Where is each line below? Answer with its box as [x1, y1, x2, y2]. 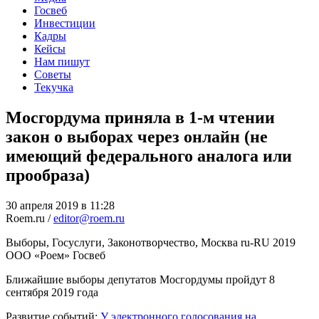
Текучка [34, 80, 73, 93]
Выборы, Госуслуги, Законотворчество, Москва [6, 236, 238, 249]
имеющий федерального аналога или [6, 146, 292, 165]
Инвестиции [34, 16, 95, 29]
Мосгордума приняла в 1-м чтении [6, 108, 275, 127]
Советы [34, 68, 71, 80]
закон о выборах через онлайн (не [6, 127, 268, 146]
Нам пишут [34, 55, 90, 68]
